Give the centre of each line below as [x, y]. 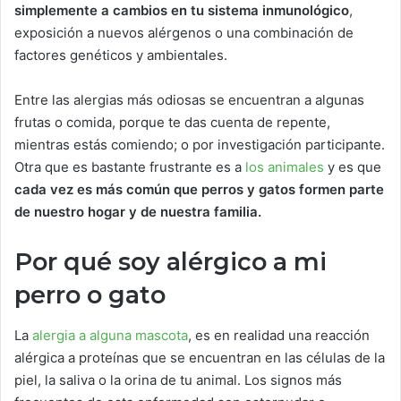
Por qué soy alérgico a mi [171, 262]
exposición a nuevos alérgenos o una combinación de [184, 33]
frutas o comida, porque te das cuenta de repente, [172, 122]
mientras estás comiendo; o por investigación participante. [200, 145]
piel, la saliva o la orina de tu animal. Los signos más [178, 380]
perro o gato [90, 295]
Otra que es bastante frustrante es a [130, 167]
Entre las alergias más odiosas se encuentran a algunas [189, 100]
